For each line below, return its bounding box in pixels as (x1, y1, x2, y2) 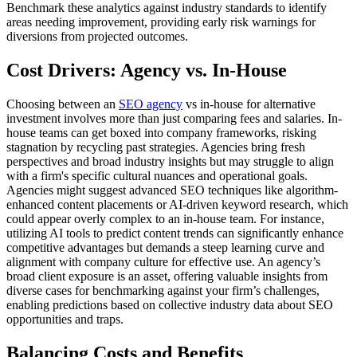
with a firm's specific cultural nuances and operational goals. (6, 169, 308, 183)
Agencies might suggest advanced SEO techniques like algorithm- (6, 183, 338, 198)
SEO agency (119, 97, 182, 112)
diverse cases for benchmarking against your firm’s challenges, (6, 284, 320, 298)
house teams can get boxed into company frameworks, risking (6, 126, 316, 140)
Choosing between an (6, 97, 119, 112)
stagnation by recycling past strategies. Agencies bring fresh (6, 140, 305, 155)
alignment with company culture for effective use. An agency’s (6, 255, 320, 269)
